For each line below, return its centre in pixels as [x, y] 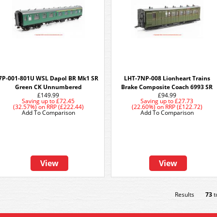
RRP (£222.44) [65, 107]
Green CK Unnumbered [48, 87]
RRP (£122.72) [184, 107]
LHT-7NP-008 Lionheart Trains [167, 78]
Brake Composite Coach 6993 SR [167, 87]
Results [185, 194]
